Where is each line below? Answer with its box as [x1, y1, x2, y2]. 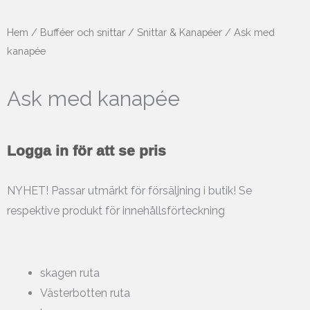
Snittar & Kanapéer [137, 26, 222, 38]
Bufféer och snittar [40, 26, 125, 38]
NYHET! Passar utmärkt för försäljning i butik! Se [7, 183, 252, 197]
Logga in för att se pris [7, 142, 166, 158]
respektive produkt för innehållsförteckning [7, 203, 225, 217]
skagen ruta [40, 266, 100, 280]
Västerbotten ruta [40, 286, 130, 300]
